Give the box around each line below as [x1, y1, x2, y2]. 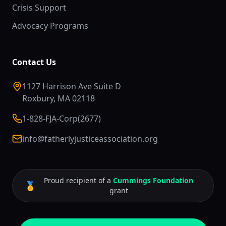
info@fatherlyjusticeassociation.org [22, 133, 158, 144]
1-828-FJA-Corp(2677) [22, 113, 101, 124]
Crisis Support [12, 2, 66, 13]
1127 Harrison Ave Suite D [22, 81, 121, 92]
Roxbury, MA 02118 [22, 93, 95, 104]
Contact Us [12, 56, 56, 68]
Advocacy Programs [12, 20, 88, 31]
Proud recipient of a [44, 176, 113, 185]
